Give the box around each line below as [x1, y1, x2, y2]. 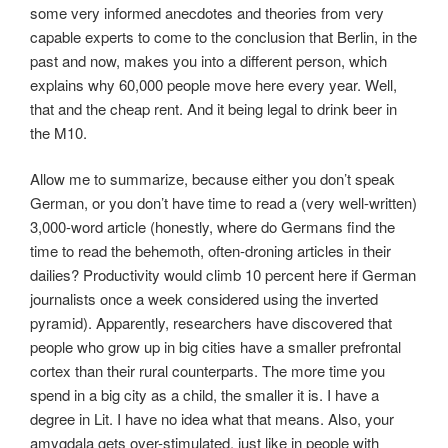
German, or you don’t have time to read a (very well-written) [30, 192, 417, 214]
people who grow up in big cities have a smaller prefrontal [30, 336, 401, 358]
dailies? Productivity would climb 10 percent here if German [30, 264, 416, 286]
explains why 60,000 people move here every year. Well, [30, 73, 397, 95]
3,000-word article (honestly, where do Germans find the [30, 216, 395, 238]
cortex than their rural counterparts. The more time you [30, 360, 385, 382]
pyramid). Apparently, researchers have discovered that [30, 312, 392, 334]
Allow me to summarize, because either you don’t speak [30, 168, 395, 190]
